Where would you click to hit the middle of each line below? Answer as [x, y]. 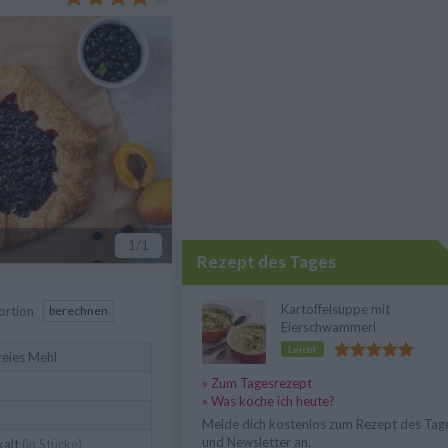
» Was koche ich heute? [268, 401]
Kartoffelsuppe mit [335, 309]
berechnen [78, 311]
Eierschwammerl [328, 327]
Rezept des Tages [266, 261]
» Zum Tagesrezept [257, 383]
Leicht [302, 349]
